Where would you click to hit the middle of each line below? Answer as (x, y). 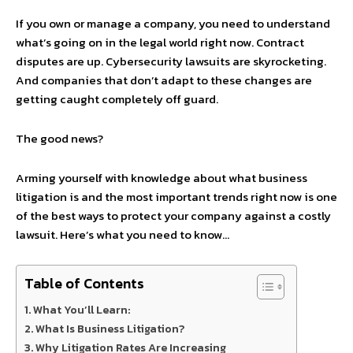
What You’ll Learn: (82, 310)
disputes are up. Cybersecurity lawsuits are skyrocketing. (171, 61)
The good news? (59, 138)
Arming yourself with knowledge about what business (162, 178)
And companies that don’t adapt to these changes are (164, 80)
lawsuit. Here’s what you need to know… (123, 234)
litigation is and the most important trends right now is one (176, 197)
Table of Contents (84, 284)
